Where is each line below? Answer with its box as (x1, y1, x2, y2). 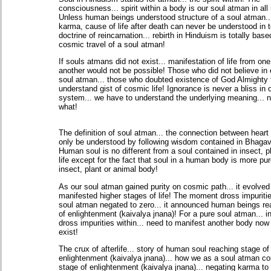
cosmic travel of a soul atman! (59, 39, 165, 49)
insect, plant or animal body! (59, 165, 158, 174)
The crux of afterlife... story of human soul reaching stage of (59, 244, 269, 253)
